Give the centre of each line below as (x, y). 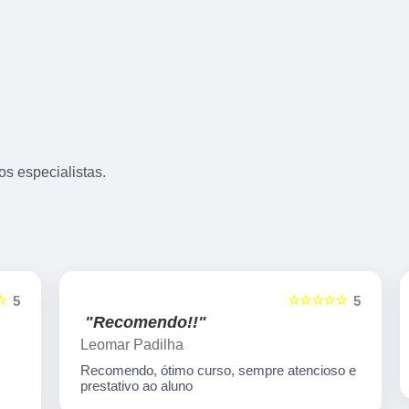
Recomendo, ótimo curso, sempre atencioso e (202, 371)
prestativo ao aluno (121, 386)
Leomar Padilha (116, 345)
